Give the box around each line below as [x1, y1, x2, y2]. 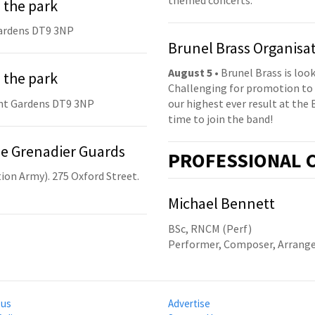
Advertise [168, 296, 210, 310]
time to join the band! [168, 112, 273, 127]
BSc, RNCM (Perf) [168, 221, 252, 236]
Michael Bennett [168, 193, 275, 214]
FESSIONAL [205, 148, 302, 174]
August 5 [168, 65, 212, 80]
